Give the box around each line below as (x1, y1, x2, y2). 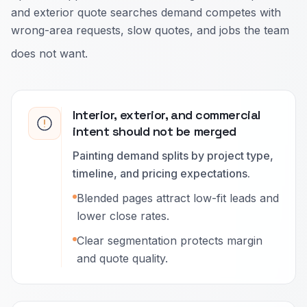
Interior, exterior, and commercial (73, 107, 260, 123)
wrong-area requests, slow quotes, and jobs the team (11, 23, 289, 37)
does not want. (11, 47, 88, 60)
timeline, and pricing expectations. (73, 167, 250, 180)
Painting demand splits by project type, (73, 149, 273, 162)
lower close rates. (77, 209, 169, 223)
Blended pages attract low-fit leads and (77, 191, 279, 205)
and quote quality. (77, 251, 168, 265)
